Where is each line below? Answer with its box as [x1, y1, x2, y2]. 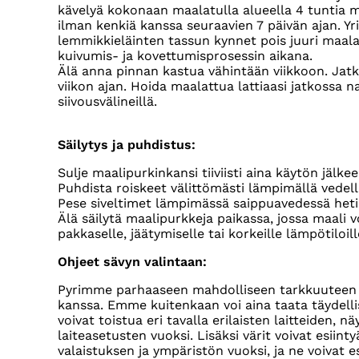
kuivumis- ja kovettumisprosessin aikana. [58, 48, 313, 64]
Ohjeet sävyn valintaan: [58, 254, 207, 270]
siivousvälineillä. [58, 94, 161, 110]
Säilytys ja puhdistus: [58, 137, 196, 153]
